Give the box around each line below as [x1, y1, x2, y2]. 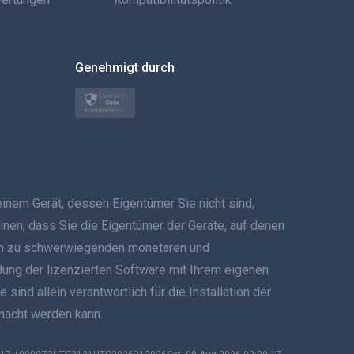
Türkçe [85, 83, 119, 96]
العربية [85, 7, 116, 20]
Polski [85, 121, 115, 134]
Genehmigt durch [74, 60, 175, 75]
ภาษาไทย [85, 273, 131, 285]
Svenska [85, 235, 128, 247]
